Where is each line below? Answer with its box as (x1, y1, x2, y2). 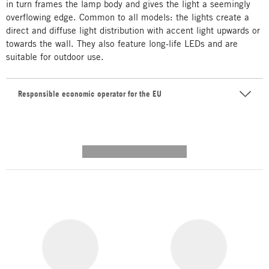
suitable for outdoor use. (6, 51, 104, 62)
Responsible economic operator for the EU (18, 88, 162, 99)
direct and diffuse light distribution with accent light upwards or (6, 25, 260, 35)
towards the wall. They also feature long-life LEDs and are (6, 38, 238, 49)
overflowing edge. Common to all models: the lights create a (6, 11, 249, 22)
